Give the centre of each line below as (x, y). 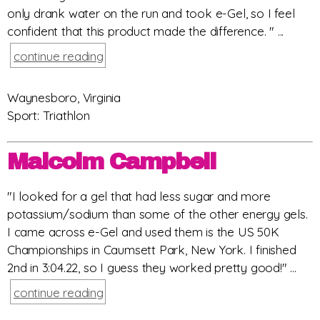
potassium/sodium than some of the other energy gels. (157, 214)
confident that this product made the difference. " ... (146, 31)
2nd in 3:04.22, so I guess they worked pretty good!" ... (152, 268)
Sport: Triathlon (49, 115)
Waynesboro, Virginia (64, 97)
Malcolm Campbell (111, 162)
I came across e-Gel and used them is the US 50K (143, 232)
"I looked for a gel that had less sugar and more (139, 196)
